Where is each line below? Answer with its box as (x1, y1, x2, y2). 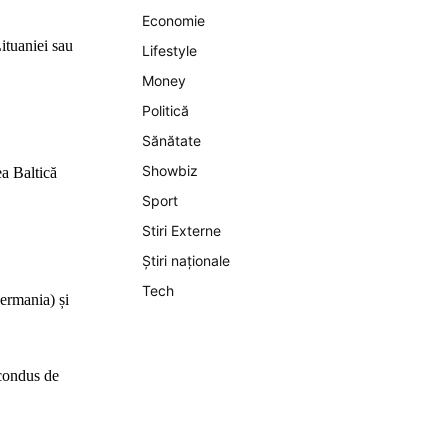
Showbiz (142, 162, 198, 179)
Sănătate (142, 132, 201, 149)
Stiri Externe (142, 222, 221, 239)
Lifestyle (142, 42, 197, 59)
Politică (142, 102, 189, 119)
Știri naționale (142, 252, 230, 269)
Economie (142, 12, 205, 29)
